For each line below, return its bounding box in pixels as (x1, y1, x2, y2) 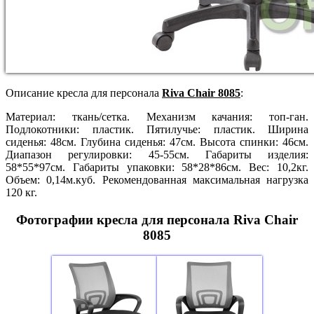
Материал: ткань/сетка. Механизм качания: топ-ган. (6, 110, 308, 123)
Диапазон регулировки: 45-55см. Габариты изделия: (6, 148, 308, 161)
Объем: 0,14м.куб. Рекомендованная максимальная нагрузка (6, 173, 308, 186)
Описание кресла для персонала (6, 86, 162, 99)
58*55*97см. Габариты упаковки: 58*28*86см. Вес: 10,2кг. (6, 161, 308, 173)
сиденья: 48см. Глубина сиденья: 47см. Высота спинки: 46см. (6, 135, 308, 148)
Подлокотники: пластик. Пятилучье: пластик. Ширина (6, 123, 308, 135)
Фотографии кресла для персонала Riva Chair (16, 212, 298, 227)
